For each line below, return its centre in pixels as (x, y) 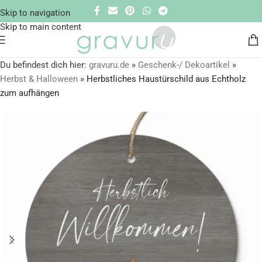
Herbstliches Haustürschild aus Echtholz (166, 79)
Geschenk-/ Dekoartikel (184, 65)
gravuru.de (109, 65)
